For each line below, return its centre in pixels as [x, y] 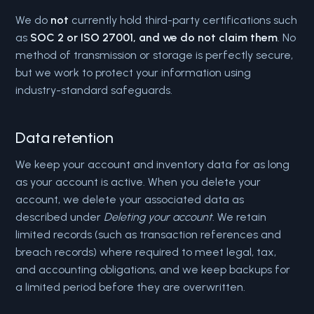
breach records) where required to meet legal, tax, [146, 252]
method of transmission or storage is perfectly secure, [155, 55]
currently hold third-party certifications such [183, 20]
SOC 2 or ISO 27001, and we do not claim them [154, 37]
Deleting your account [158, 217]
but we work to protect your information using [134, 73]
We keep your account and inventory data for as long [153, 164]
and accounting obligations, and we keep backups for [153, 269]
